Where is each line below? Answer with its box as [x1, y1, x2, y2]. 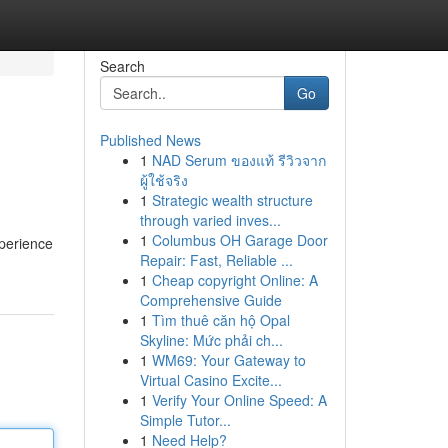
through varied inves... [139, 210, 281, 230]
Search [99, 56, 145, 76]
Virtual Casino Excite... [139, 370, 282, 390]
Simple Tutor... [139, 410, 231, 430]
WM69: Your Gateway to [151, 350, 306, 370]
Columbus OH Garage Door [151, 230, 328, 250]
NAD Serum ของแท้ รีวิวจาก [151, 150, 326, 170]
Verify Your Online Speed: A [151, 390, 327, 410]
